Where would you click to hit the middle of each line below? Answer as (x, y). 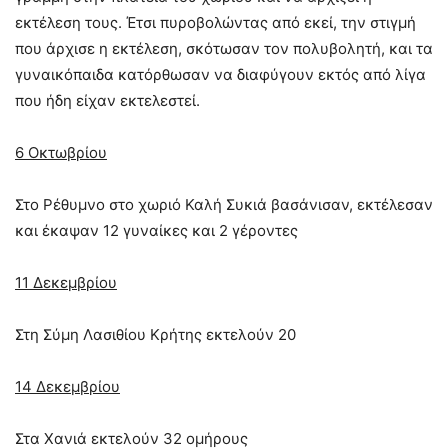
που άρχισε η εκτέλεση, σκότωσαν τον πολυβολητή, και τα (224, 48)
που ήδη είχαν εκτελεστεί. (107, 100)
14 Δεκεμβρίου (67, 386)
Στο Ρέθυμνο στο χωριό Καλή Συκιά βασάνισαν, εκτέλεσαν (224, 204)
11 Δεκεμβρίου (66, 282)
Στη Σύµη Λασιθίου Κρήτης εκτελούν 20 (155, 334)
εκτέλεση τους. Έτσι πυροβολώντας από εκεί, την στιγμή (215, 22)
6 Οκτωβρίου (61, 152)
